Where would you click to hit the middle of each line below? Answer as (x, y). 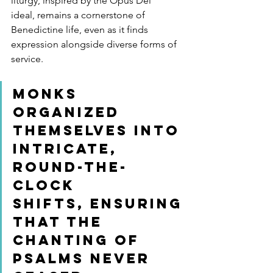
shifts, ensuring (101, 203)
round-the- (70, 167)
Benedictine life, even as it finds (81, 29)
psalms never (84, 258)
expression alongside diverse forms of (95, 44)
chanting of (79, 240)
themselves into (99, 130)
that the (61, 222)
